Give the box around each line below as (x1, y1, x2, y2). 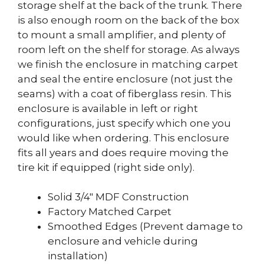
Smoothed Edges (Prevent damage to (48, 220, 243, 233)
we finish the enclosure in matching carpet (18, 58, 238, 70)
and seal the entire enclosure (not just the (18, 72, 233, 85)
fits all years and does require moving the (18, 146, 229, 159)
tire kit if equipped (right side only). (18, 161, 194, 173)
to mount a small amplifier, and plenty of (18, 28, 226, 41)
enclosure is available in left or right (18, 102, 198, 114)
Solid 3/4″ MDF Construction (48, 191, 189, 203)
